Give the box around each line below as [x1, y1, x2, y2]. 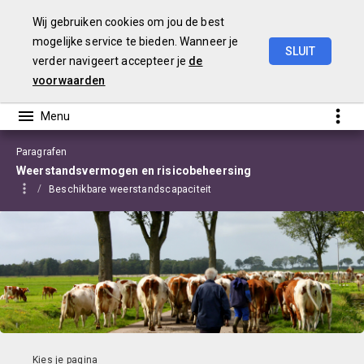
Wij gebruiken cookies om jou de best [32, 15, 225, 28]
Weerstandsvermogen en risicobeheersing [16, 164, 252, 177]
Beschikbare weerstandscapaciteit [49, 184, 212, 195]
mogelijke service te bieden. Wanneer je [32, 35, 239, 48]
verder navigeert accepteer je [32, 54, 189, 67]
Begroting [163, 67, 219, 83]
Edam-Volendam [254, 67, 348, 83]
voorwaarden [32, 74, 106, 87]
